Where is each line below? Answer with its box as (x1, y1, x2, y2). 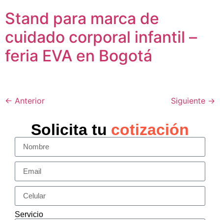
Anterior (12, 95, 45, 106)
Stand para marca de (5, 8, 159, 28)
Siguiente (171, 95, 208, 106)
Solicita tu (31, 120, 107, 138)
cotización (111, 120, 189, 138)
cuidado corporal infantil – (5, 27, 197, 47)
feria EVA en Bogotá (5, 46, 152, 65)
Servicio (15, 210, 43, 219)
